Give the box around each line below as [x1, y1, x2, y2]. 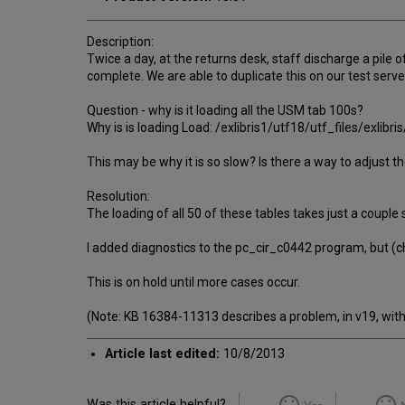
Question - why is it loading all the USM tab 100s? [87, 102, 363, 118]
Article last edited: [105, 345, 221, 362]
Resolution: [87, 188, 150, 203]
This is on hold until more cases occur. [87, 274, 300, 289]
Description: [87, 33, 154, 49]
